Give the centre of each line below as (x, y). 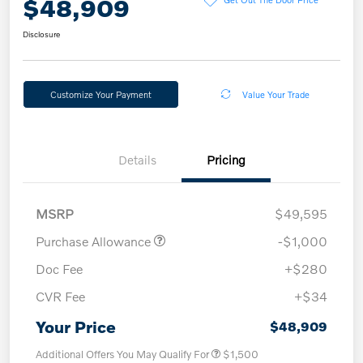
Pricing (226, 159)
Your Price (76, 326)
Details (137, 159)
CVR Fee (60, 296)
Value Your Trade (275, 94)
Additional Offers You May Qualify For (122, 354)
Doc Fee (59, 268)
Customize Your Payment (100, 94)
